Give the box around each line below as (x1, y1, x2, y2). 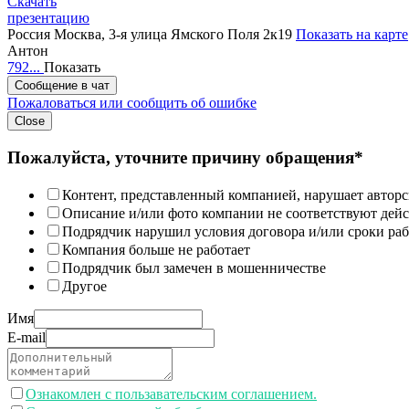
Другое (62, 278, 107, 294)
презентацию (7, 10, 89, 26)
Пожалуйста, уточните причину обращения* (7, 147, 363, 167)
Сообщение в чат (15, 79, 110, 93)
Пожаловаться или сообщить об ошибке (7, 95, 257, 111)
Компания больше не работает (62, 241, 250, 257)
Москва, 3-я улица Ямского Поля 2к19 (54, 26, 292, 43)
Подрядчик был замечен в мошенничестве (62, 259, 326, 276)
